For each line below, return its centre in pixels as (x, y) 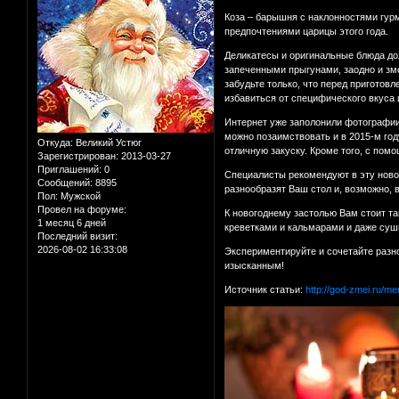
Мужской (79, 195)
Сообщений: (65, 182)
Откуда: (55, 142)
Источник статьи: (265, 289)
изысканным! (255, 265)
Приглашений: (69, 169)
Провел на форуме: (82, 209)
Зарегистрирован (77, 155)
